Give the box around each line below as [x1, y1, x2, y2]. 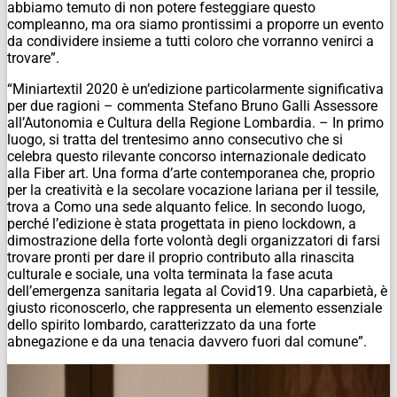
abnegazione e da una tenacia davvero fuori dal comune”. [7, 332, 367, 350]
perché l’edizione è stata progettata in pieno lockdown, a [7, 214, 356, 232]
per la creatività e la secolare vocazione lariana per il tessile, [7, 181, 378, 198]
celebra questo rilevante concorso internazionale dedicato [7, 147, 366, 165]
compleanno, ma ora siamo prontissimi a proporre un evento [7, 15, 384, 33]
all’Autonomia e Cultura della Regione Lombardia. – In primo [7, 113, 384, 131]
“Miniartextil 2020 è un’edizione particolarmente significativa [7, 80, 384, 97]
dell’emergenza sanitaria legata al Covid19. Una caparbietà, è [7, 282, 387, 300]
